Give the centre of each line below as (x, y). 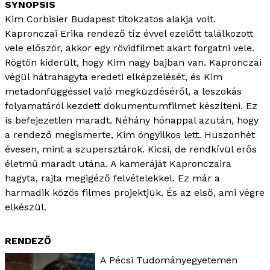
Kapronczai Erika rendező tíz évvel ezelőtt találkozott (129, 33)
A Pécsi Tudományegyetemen (169, 260)
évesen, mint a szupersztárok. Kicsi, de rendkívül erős (131, 149)
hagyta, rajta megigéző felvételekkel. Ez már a (112, 178)
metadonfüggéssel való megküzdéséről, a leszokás (123, 91)
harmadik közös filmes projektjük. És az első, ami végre (135, 192)
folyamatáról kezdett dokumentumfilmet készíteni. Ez (131, 105)
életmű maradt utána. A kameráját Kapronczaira (118, 163)
